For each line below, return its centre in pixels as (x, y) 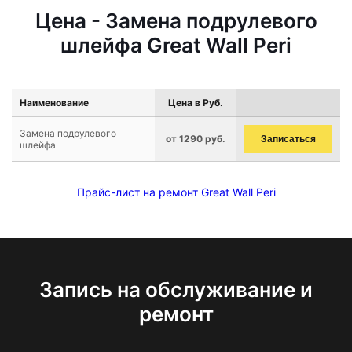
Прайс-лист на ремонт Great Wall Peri (176, 192)
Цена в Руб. (196, 103)
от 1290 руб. (196, 139)
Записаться (288, 139)
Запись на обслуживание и (176, 290)
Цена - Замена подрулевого (176, 21)
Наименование (54, 103)
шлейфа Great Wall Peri (176, 45)
